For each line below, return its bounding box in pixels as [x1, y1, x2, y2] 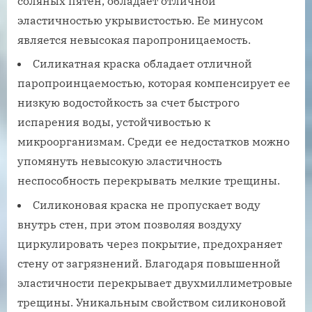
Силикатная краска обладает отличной [33, 56, 252, 71]
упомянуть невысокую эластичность [17, 154, 222, 169]
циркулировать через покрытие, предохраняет [17, 236, 282, 251]
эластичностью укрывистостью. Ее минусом [17, 13, 263, 27]
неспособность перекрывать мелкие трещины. [17, 173, 280, 188]
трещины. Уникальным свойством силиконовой [17, 295, 286, 309]
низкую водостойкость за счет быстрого [17, 95, 240, 110]
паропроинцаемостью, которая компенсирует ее [17, 76, 290, 91]
